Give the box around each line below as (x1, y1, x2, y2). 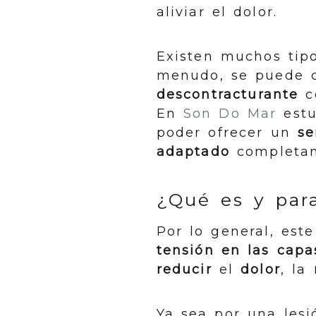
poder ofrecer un (156, 125, 298, 140)
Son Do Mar (183, 106, 277, 121)
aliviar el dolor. (156, 4, 278, 20)
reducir (156, 261, 212, 277)
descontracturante (156, 87, 299, 102)
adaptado (156, 144, 230, 159)
